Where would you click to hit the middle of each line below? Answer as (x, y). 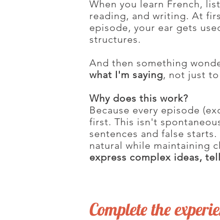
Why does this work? (139, 98)
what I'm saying (126, 75)
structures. (115, 39)
